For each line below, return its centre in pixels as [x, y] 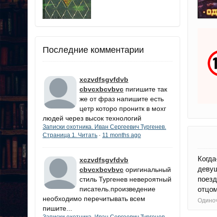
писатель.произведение [117, 189]
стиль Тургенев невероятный [125, 179]
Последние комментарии [93, 50]
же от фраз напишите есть [122, 99]
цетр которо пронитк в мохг [123, 108]
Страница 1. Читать [70, 135]
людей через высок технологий [92, 118]
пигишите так [146, 89]
